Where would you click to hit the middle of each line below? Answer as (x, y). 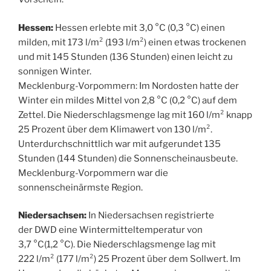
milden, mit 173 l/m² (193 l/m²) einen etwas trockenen (132, 42)
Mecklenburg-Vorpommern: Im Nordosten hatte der (129, 86)
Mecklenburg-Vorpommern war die (93, 173)
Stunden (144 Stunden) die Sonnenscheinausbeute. (128, 158)
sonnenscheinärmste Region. (80, 187)
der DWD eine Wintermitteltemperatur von (110, 230)
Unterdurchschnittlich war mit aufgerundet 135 (119, 144)
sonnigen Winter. (55, 71)
